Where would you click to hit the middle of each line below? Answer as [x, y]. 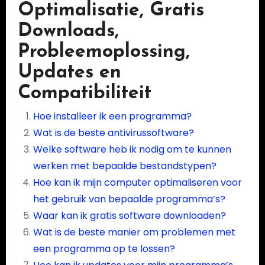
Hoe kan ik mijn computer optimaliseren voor [137, 182]
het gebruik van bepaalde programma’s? [129, 199]
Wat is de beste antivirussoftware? [113, 132]
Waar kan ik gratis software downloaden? [129, 215]
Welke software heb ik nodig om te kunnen [132, 149]
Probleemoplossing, [104, 52]
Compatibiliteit [84, 93]
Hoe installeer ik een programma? [112, 116]
